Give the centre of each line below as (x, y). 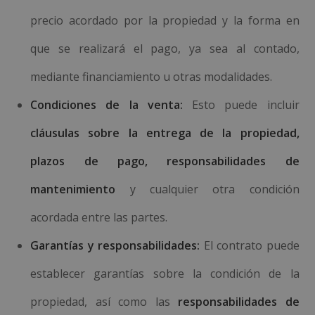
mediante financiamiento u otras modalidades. (152, 77)
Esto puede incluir (241, 105)
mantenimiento (73, 189)
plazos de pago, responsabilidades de (165, 161)
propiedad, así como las (104, 302)
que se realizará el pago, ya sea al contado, (165, 49)
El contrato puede (250, 245)
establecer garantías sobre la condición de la (165, 274)
